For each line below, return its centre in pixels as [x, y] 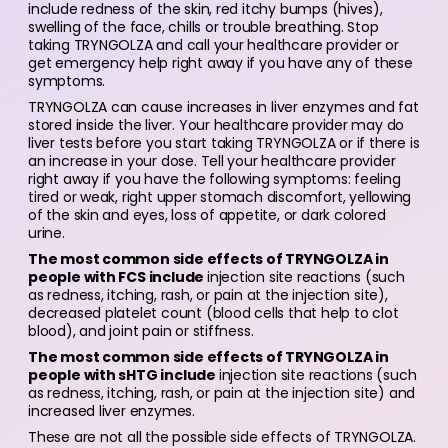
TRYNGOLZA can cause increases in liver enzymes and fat [223, 107]
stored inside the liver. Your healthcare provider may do [216, 125]
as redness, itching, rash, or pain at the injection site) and [222, 393]
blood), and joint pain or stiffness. [141, 331]
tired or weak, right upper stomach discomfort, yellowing [220, 197]
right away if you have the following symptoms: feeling [214, 179]
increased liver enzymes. [111, 411]
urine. [46, 233]
